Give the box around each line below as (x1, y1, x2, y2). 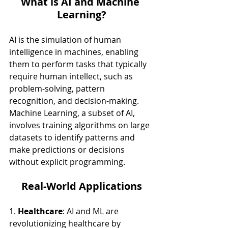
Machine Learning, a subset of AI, (9, 107, 137, 119)
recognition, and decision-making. (9, 95, 141, 106)
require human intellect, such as (9, 71, 135, 82)
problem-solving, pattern (9, 83, 107, 94)
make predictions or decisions (9, 144, 127, 155)
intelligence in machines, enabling (9, 46, 140, 58)
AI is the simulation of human (9, 34, 123, 45)
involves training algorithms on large (9, 120, 152, 131)
